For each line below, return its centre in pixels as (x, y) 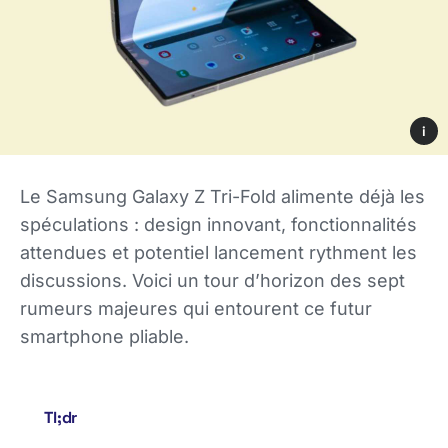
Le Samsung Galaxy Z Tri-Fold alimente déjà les (222, 196)
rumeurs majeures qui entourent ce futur (196, 308)
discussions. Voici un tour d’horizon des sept (212, 280)
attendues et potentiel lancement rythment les (218, 252)
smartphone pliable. (104, 336)
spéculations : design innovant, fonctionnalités (218, 224)
